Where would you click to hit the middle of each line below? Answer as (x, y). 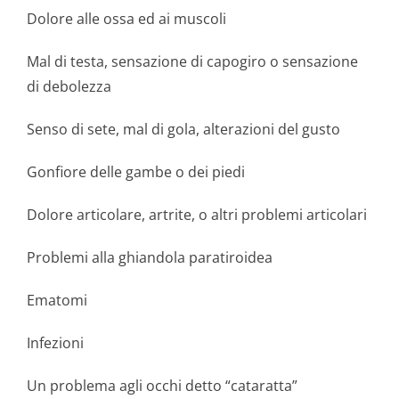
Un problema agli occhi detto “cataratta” (162, 386)
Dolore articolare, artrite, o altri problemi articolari (197, 215)
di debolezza (69, 86)
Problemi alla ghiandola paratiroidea (150, 257)
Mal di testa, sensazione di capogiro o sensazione (192, 61)
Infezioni (55, 343)
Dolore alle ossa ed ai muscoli (126, 19)
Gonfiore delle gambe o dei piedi (136, 172)
